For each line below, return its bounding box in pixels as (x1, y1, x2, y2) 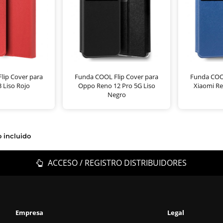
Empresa (15, 208, 43, 217)
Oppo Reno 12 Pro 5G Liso (78, 81, 155, 90)
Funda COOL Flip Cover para (75, 72, 158, 81)
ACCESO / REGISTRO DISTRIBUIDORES (46, 157, 187, 168)
